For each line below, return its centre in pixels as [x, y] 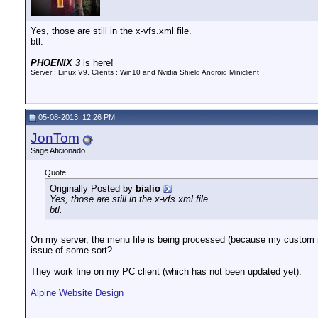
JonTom [55, 138]
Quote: [56, 172]
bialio [148, 188]
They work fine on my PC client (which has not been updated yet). [166, 272]
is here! [98, 63]
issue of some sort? [71, 250]
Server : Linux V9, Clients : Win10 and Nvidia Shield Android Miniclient [145, 72]
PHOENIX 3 [57, 63]
